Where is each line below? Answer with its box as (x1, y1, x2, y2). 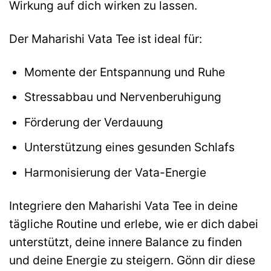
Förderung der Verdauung (24, 114, 163, 129)
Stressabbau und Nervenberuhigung (24, 90, 221, 105)
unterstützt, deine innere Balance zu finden (9, 234, 242, 249)
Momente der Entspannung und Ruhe (24, 64, 225, 79)
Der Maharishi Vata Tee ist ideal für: (9, 31, 202, 46)
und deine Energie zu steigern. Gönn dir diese (9, 252, 255, 267)
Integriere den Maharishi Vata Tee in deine (9, 198, 238, 213)
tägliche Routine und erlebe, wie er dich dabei (9, 216, 258, 231)
